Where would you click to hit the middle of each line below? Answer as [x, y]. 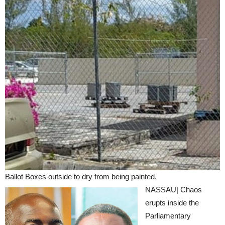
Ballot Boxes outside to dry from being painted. [81, 177]
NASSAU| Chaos [174, 190]
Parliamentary [168, 216]
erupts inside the [172, 203]
